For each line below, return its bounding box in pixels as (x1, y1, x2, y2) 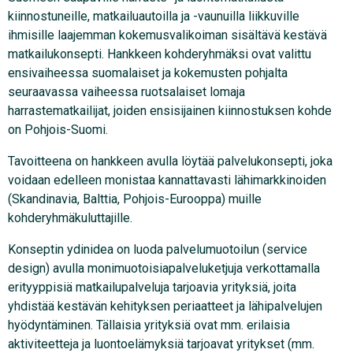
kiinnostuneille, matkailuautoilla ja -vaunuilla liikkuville (8, 9, 299, 24)
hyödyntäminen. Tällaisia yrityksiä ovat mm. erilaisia (8, 318, 290, 333)
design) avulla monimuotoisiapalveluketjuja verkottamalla (8, 261, 320, 276)
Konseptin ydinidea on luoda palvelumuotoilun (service (8, 242, 307, 257)
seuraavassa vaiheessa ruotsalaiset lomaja (8, 84, 245, 99)
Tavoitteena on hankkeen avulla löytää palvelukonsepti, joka (8, 154, 333, 169)
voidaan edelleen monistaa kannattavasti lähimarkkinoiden (8, 173, 326, 188)
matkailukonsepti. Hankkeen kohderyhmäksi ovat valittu (8, 46, 311, 61)
